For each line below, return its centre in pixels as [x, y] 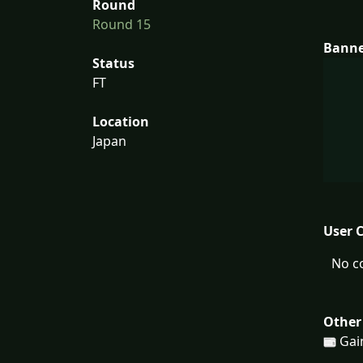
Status [113, 64]
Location [121, 122]
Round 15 [122, 25]
